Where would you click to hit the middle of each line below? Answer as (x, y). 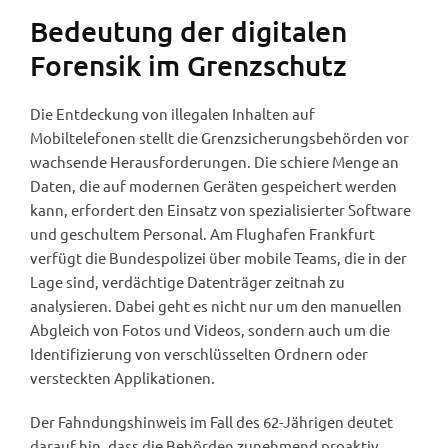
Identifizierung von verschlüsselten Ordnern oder (199, 353)
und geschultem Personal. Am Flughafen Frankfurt (202, 233)
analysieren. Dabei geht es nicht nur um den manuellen (216, 305)
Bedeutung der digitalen (188, 30)
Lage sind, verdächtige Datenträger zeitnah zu (187, 281)
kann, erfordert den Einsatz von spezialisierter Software (220, 209)
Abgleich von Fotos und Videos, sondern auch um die (210, 329)
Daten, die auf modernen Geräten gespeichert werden (213, 185)
